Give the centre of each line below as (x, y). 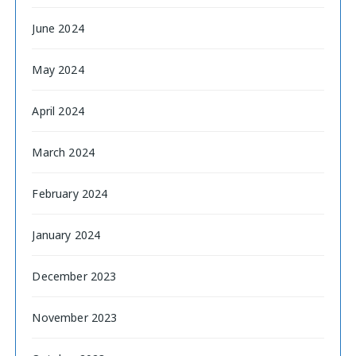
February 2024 (70, 193)
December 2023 (74, 276)
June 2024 (58, 28)
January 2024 (66, 234)
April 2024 (58, 110)
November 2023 (75, 317)
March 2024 (63, 152)
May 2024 (58, 69)
